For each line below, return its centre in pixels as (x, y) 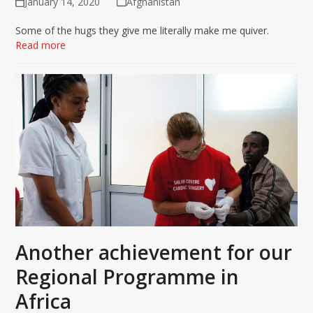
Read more (41, 45)
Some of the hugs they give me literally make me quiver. (143, 31)
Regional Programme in (128, 277)
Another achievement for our (154, 252)
